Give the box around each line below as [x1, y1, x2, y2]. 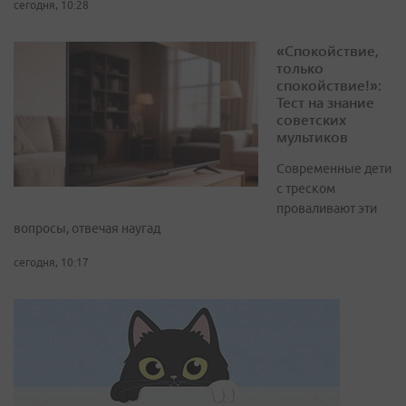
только [276, 58, 324, 78]
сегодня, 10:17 [14, 256, 89, 269]
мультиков [276, 127, 348, 147]
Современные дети [276, 161, 391, 177]
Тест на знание [276, 92, 374, 112]
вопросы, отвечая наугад [14, 221, 160, 237]
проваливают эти [276, 201, 377, 217]
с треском [276, 181, 335, 197]
